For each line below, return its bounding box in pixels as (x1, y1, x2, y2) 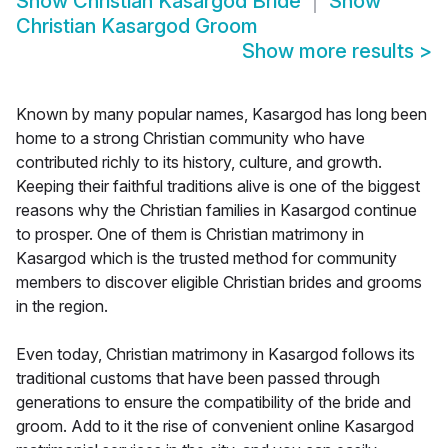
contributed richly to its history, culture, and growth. (16, 152, 382, 173)
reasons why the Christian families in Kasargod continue (16, 200, 417, 221)
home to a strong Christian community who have (16, 128, 365, 149)
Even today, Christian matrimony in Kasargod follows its (16, 344, 415, 365)
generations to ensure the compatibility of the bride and (16, 392, 411, 413)
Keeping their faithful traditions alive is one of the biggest (16, 176, 420, 197)
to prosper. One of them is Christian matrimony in (16, 224, 364, 245)
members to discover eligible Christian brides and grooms (16, 272, 422, 293)
